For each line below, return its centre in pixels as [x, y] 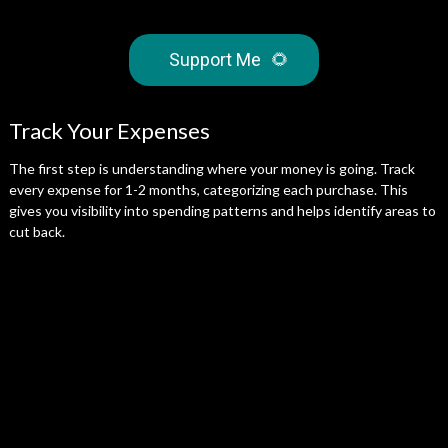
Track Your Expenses [109, 130]
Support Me [214, 59]
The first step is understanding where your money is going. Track [211, 168]
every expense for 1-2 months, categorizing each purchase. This [208, 189]
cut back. [36, 231]
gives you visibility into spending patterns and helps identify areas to [222, 210]
